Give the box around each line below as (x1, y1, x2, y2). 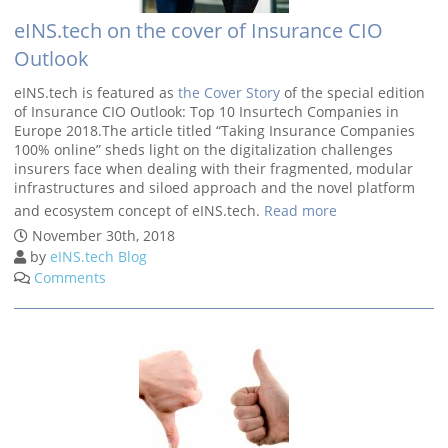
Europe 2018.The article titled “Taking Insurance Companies (14, 121, 415, 140)
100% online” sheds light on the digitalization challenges (14, 140, 393, 159)
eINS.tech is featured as (14, 83, 178, 102)
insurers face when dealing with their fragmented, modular (14, 159, 413, 178)
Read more (264, 201, 337, 220)
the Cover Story (178, 83, 280, 102)
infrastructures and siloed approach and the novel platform (14, 178, 415, 197)
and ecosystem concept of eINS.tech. (14, 201, 264, 220)
